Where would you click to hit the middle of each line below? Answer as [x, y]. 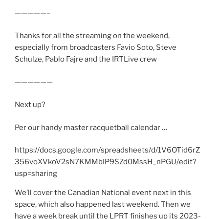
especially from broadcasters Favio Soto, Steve [96, 48]
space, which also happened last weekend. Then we [103, 205]
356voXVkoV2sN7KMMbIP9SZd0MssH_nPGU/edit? [106, 162]
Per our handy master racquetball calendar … [91, 127]
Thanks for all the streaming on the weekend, [92, 36]
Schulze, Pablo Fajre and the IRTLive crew [86, 59]
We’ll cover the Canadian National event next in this [103, 193]
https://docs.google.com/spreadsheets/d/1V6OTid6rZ [107, 150]
